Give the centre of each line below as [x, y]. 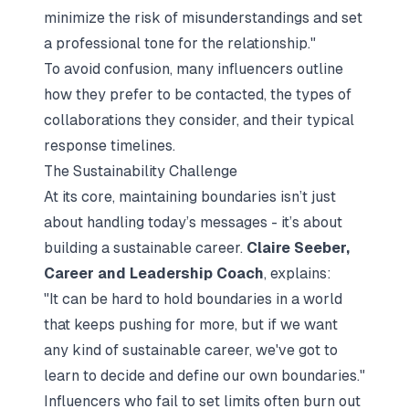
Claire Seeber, [298, 248]
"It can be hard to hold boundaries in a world [193, 299]
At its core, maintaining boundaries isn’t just [190, 197]
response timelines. [110, 146]
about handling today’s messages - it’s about [193, 222]
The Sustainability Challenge [141, 171]
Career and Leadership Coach [154, 273]
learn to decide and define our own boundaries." [204, 376]
